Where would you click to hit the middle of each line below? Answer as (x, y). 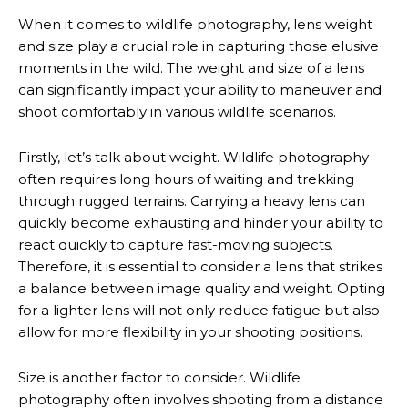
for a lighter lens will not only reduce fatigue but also (199, 310)
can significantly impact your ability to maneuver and (200, 90)
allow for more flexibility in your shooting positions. (190, 332)
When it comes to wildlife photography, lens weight (195, 24)
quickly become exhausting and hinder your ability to (201, 223)
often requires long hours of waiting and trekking (186, 179)
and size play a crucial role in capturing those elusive (199, 46)
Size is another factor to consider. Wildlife (159, 377)
